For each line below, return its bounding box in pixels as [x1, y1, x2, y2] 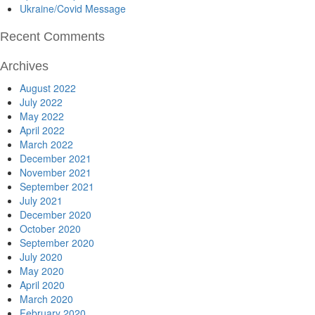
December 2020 [20, 207, 91, 221]
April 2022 [20, 123, 65, 137]
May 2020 [20, 264, 64, 278]
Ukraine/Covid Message [20, 1, 126, 15]
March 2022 [20, 137, 73, 151]
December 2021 [20, 151, 91, 165]
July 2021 [20, 193, 63, 207]
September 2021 [20, 179, 94, 193]
